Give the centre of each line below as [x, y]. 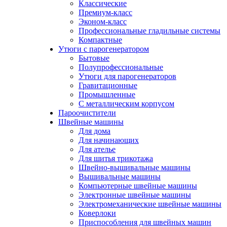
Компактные [100, 40]
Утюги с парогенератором [104, 49]
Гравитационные [108, 85]
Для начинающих [109, 140]
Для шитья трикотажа [116, 158]
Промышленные [107, 94]
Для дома [94, 131]
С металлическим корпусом [126, 104]
